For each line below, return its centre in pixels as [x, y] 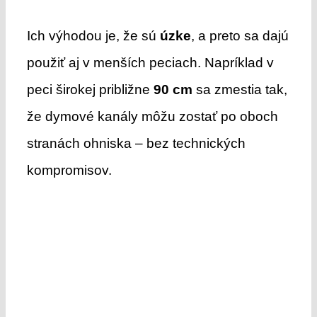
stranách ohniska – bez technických [136, 143]
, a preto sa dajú [240, 35]
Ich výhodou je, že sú [93, 35]
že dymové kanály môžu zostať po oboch [152, 116]
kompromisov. [69, 170]
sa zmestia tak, [240, 89]
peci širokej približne [90, 89]
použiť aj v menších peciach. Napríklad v [150, 62]
